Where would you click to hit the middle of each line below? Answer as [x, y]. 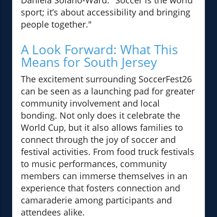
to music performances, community [94, 164]
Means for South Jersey [89, 62]
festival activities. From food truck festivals [108, 152]
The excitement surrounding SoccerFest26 [106, 79]
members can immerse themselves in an [104, 176]
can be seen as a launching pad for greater [108, 91]
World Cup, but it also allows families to [102, 128]
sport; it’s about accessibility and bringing [106, 12]
